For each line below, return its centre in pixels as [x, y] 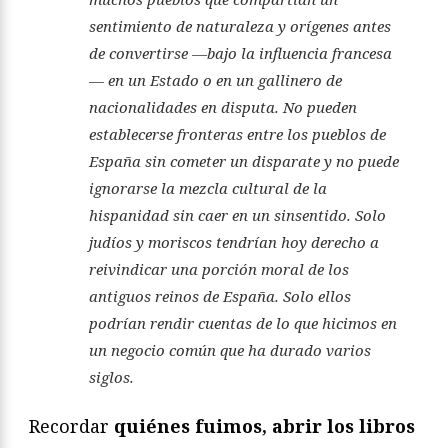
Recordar [71, 425]
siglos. [111, 376]
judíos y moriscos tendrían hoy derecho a [234, 241]
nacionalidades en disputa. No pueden [223, 106]
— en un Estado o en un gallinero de [215, 79]
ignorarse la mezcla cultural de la [208, 187]
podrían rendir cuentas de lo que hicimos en [243, 322]
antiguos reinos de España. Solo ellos [220, 295]
